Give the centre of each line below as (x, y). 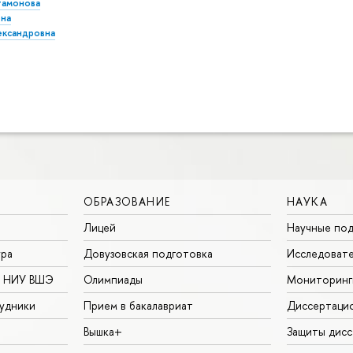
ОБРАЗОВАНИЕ (127, 201)
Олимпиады (113, 279)
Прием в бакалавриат (138, 305)
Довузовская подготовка (148, 253)
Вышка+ (103, 331)
